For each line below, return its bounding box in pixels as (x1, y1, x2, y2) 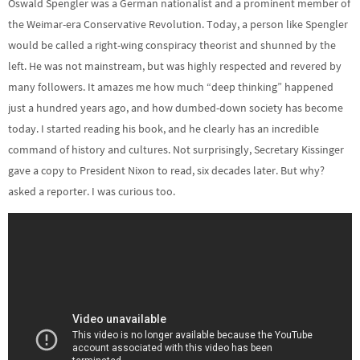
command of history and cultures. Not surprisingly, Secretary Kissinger (8, 141, 344, 157)
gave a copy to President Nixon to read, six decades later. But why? (8, 162, 325, 178)
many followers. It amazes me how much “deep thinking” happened (8, 79, 333, 94)
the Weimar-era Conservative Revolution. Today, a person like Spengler (8, 16, 348, 31)
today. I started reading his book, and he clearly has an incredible (8, 121, 319, 136)
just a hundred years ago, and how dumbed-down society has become (8, 100, 343, 115)
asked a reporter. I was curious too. (8, 183, 175, 198)
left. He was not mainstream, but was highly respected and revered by (8, 58, 342, 73)
